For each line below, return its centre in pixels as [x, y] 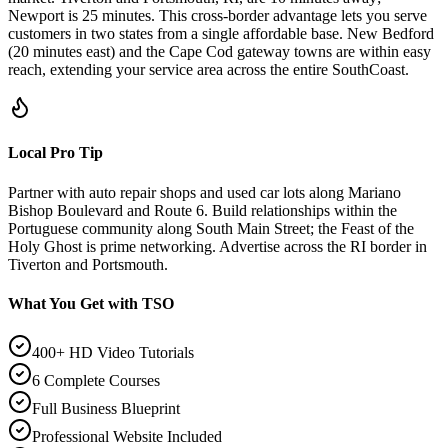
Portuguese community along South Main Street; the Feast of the [211, 228]
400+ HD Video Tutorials [113, 353]
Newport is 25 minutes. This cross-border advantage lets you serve [217, 16]
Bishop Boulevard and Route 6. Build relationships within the [202, 210]
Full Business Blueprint [106, 409]
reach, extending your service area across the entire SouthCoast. [208, 70]
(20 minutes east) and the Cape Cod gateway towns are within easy [219, 52]
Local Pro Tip [55, 153]
